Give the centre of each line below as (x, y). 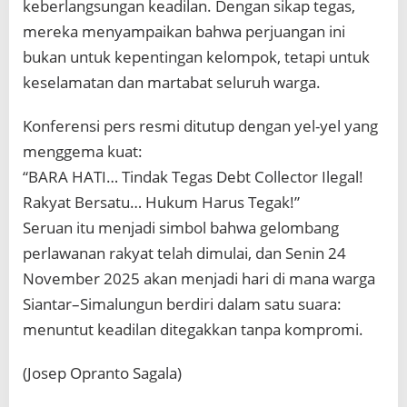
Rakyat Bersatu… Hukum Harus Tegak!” (161, 203)
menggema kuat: (83, 152)
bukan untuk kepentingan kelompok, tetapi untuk (196, 57)
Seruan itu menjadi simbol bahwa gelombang (181, 228)
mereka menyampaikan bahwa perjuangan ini (184, 32)
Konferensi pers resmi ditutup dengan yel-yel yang (200, 126)
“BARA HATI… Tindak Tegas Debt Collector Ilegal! (193, 177)
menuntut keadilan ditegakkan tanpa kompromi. (193, 330)
